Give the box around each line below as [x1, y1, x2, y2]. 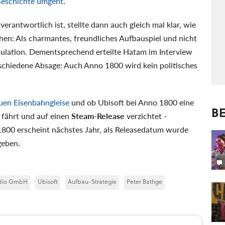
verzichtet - [125, 109, 167, 122]
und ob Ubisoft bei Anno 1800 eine [69, 96, 194, 108]
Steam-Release [71, 109, 125, 122]
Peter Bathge [127, 177, 162, 186]
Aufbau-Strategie [68, 177, 117, 186]
